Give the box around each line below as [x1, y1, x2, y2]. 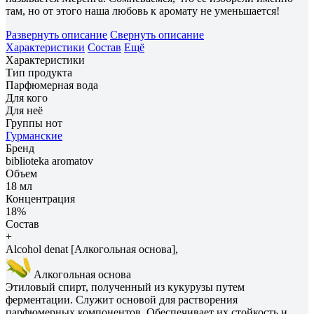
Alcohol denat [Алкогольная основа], [6, 243, 178, 255]
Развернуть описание [6, 28, 107, 41]
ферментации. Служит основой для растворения [6, 293, 238, 306]
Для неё [6, 104, 43, 116]
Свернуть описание [110, 28, 204, 41]
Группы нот [6, 116, 62, 129]
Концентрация [6, 192, 75, 205]
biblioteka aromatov [6, 154, 93, 167]
